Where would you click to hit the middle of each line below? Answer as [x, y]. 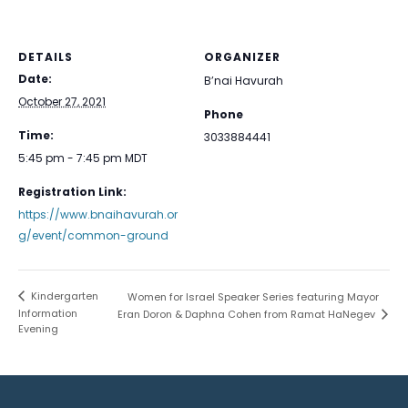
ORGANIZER [242, 57]
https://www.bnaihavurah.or [98, 214]
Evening [38, 329]
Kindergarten [63, 296]
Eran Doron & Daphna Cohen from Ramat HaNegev [248, 315]
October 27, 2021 [62, 102]
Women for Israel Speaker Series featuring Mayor [253, 297]
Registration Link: [72, 192]
